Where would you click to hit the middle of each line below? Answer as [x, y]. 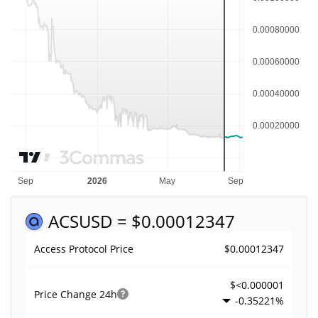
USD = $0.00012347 [157, 221]
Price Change [67, 294]
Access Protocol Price [84, 249]
